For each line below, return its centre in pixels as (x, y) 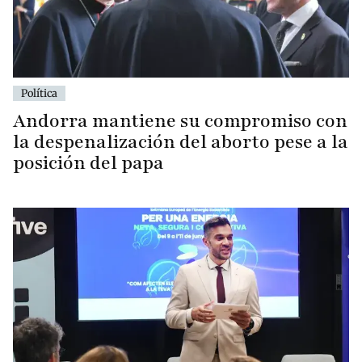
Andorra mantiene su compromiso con (180, 120)
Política (39, 93)
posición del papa (88, 162)
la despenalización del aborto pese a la (181, 141)
